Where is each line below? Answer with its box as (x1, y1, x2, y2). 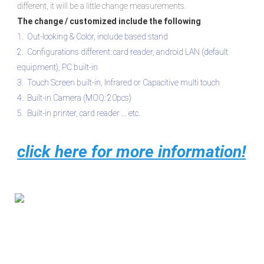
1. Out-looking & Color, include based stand (17, 32, 168, 42)
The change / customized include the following (17, 16, 201, 27)
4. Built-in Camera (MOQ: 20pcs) (17, 93, 131, 103)
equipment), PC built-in (17, 62, 100, 72)
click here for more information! (17, 142, 246, 162)
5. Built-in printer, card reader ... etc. (17, 108, 140, 118)
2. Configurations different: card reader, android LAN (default (17, 47, 228, 57)
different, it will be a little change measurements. (17, 1, 186, 11)
